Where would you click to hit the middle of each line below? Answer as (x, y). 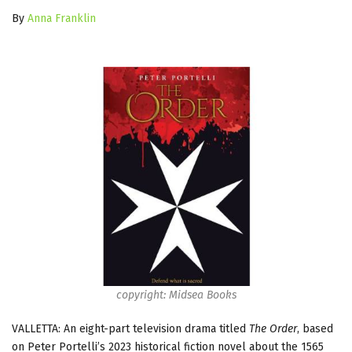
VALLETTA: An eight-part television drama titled (130, 328)
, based (315, 328)
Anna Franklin (62, 18)
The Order (273, 328)
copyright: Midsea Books (176, 295)
